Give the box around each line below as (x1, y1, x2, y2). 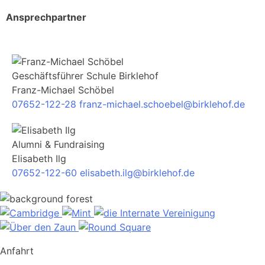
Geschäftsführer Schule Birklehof (12, 69, 159, 82)
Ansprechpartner (6, 11, 86, 23)
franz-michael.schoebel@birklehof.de (79, 98, 245, 110)
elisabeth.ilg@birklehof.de (80, 166, 195, 179)
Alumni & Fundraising (12, 138, 105, 150)
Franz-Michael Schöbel (12, 83, 114, 96)
